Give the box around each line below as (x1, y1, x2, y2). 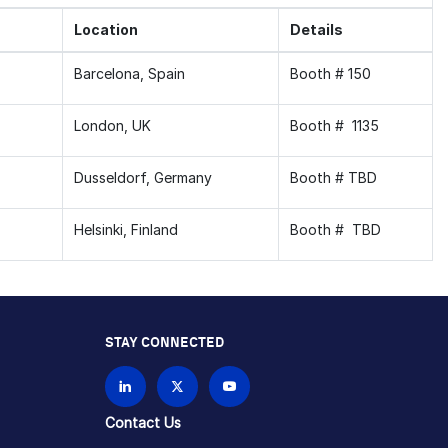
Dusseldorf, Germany (73, 168, 212, 186)
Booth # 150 (289, 64, 371, 82)
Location (73, 20, 138, 38)
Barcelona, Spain (73, 64, 185, 82)
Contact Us (104, 413, 181, 431)
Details (289, 20, 343, 38)
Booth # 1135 (289, 116, 379, 134)
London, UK (73, 116, 151, 134)
